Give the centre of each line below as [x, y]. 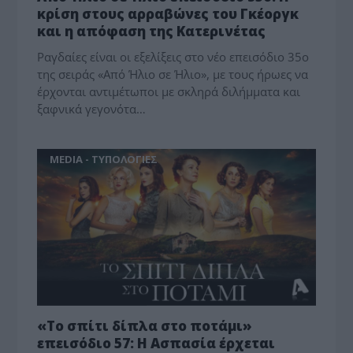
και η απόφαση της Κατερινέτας [152, 31]
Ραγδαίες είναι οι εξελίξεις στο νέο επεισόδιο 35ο [173, 56]
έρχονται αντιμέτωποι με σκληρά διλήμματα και [169, 91]
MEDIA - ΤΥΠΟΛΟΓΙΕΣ [104, 159]
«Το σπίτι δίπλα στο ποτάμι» [145, 325]
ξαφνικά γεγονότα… [92, 108]
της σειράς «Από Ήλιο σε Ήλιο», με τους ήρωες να [173, 74]
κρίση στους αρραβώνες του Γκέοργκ [168, 13]
